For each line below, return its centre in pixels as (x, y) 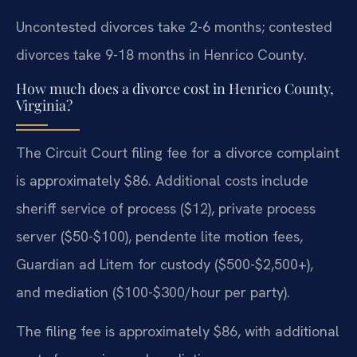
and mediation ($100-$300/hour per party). (153, 292)
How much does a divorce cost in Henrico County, (175, 88)
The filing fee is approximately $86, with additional (178, 331)
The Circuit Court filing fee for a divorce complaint (178, 152)
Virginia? (44, 105)
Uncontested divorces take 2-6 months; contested (174, 27)
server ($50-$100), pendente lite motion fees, (159, 236)
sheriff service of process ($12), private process (166, 208)
